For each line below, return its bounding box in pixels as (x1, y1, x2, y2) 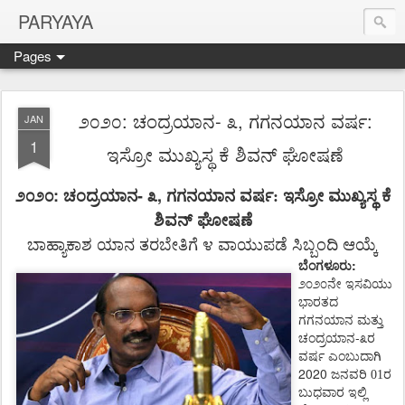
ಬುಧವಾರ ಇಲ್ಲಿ (298, 386, 367, 400)
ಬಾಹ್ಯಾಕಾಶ (27, 236, 92, 254)
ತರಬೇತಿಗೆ (139, 236, 198, 254)
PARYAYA (18, 8, 93, 34)
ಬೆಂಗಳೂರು (298, 259, 352, 273)
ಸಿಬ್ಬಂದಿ (292, 236, 338, 254)
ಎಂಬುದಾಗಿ (328, 350, 381, 363)
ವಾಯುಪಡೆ (218, 236, 287, 254)
